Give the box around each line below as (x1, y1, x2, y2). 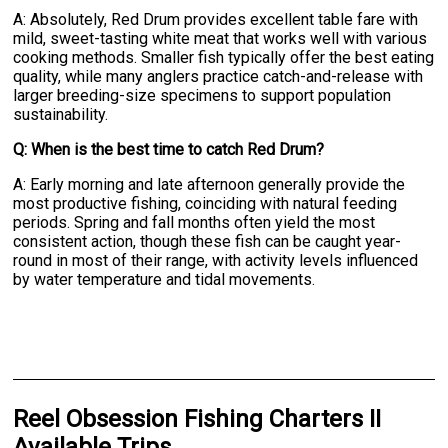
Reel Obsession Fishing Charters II (13, 404, 382, 433)
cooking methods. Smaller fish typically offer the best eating (13, 47, 435, 67)
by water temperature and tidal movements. (13, 269, 316, 289)
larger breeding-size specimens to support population (13, 85, 392, 105)
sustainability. (13, 104, 109, 124)
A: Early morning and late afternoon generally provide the (13, 174, 406, 194)
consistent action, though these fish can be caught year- (13, 231, 402, 251)
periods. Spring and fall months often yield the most (13, 212, 376, 232)
